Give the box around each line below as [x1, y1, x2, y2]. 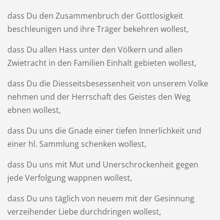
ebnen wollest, [7, 104, 61, 115]
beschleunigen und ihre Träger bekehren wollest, [7, 23, 189, 34]
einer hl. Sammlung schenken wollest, [7, 138, 146, 149]
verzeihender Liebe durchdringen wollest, [7, 206, 161, 217]
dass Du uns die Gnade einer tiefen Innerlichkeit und [7, 125, 201, 136]
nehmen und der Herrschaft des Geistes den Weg [7, 91, 191, 102]
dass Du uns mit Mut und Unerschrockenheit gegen [7, 159, 198, 170]
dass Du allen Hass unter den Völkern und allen [7, 44, 183, 55]
